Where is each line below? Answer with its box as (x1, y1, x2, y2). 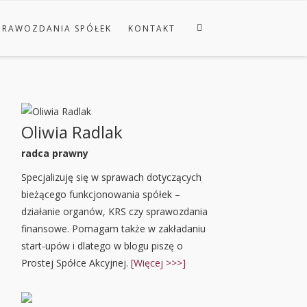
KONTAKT (128, 23, 175, 34)
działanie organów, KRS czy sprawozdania (21, 205, 208, 218)
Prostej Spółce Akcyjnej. (21, 256, 131, 269)
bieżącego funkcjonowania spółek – (21, 188, 180, 201)
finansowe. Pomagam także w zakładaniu (21, 222, 206, 235)
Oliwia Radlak (21, 121, 123, 143)
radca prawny (21, 147, 88, 160)
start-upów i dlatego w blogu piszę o (21, 239, 183, 252)
